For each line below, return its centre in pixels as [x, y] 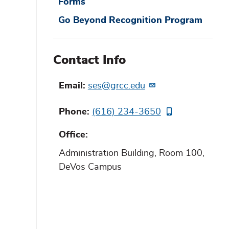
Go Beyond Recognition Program [130, 21]
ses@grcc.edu [116, 86]
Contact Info [89, 60]
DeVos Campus [90, 167]
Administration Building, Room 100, [131, 153]
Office [72, 135]
